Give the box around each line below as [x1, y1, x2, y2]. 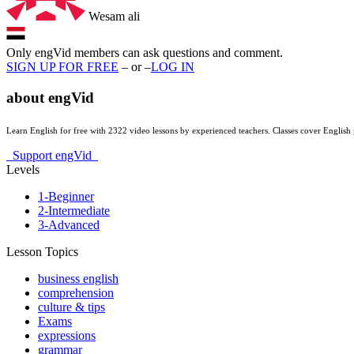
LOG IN [151, 60, 194, 74]
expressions [38, 328, 96, 342]
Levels [6, 162, 40, 176]
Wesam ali [85, 9, 140, 24]
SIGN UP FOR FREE [6, 60, 119, 74]
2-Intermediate [38, 203, 110, 217]
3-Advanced [38, 217, 100, 232]
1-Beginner [38, 189, 94, 203]
